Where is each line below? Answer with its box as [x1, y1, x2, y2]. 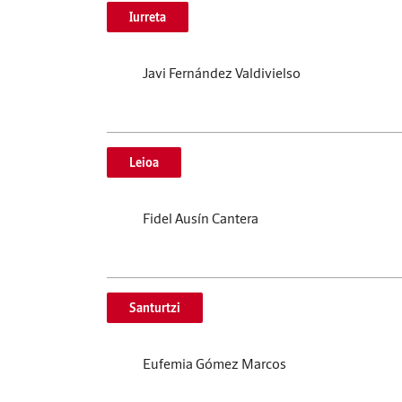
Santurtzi [129, 300, 180, 316]
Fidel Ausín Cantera [143, 209, 258, 227]
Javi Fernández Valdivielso [143, 64, 301, 82]
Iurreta [129, 9, 166, 25]
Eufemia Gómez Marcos [143, 354, 286, 372]
